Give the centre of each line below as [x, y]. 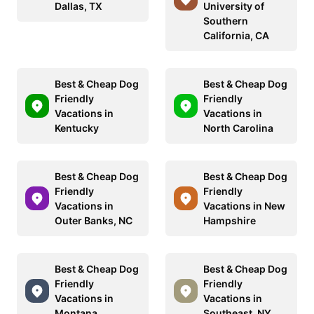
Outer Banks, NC [94, 221]
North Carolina [238, 128]
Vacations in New [244, 206]
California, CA [236, 36]
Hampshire [230, 221]
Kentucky [77, 128]
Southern [226, 21]
